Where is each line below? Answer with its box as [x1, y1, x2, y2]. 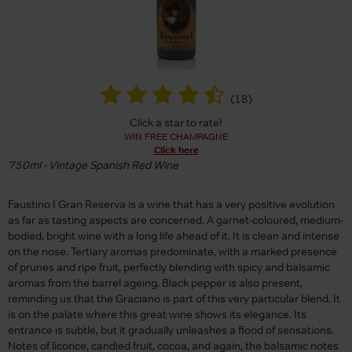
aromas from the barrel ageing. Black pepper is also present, [8, 275, 302, 290]
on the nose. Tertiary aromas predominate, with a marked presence [8, 244, 337, 258]
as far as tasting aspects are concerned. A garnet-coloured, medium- [8, 212, 343, 227]
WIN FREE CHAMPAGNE [124, 130, 228, 143]
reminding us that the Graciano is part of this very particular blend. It [8, 291, 340, 306]
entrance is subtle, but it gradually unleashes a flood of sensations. [8, 322, 334, 337]
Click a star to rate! [130, 115, 222, 130]
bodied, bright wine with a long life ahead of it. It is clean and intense [8, 228, 339, 243]
